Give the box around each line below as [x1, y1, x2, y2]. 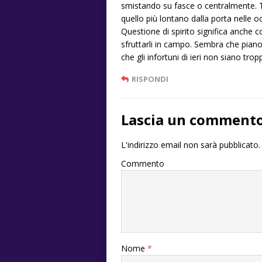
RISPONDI [132, 74, 168, 85]
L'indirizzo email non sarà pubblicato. [121, 139, 260, 151]
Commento [121, 158, 164, 170]
